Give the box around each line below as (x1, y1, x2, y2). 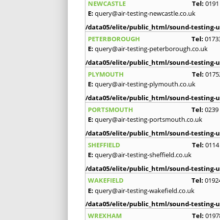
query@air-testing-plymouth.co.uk (95, 79, 195, 88)
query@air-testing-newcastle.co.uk (95, 8, 195, 18)
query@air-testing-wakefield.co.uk (95, 186, 194, 195)
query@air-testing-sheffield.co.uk (95, 150, 192, 159)
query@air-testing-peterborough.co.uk (95, 44, 208, 53)
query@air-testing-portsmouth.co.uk (95, 114, 202, 124)
